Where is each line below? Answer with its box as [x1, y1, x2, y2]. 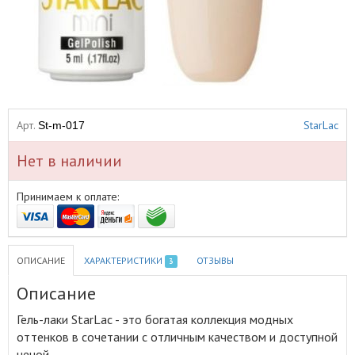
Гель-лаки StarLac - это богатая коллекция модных [17, 311, 293, 327]
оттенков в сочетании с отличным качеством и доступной [17, 329, 338, 345]
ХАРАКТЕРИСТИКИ [84, 254, 165, 266]
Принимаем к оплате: [17, 189, 119, 204]
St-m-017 [38, 119, 85, 132]
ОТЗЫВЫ [196, 254, 234, 266]
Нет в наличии [17, 151, 122, 171]
